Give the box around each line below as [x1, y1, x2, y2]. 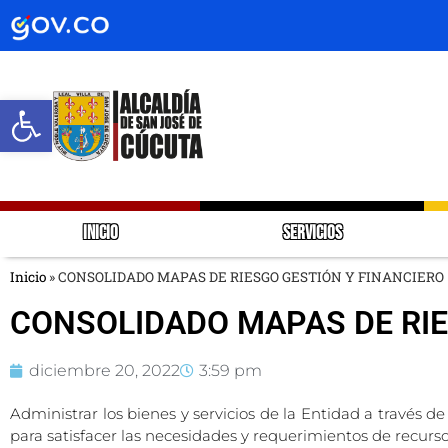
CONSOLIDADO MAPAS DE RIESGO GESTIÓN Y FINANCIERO [58, 267, 444, 286]
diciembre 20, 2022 [29, 360, 180, 380]
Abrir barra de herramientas [9, 89, 430, 128]
